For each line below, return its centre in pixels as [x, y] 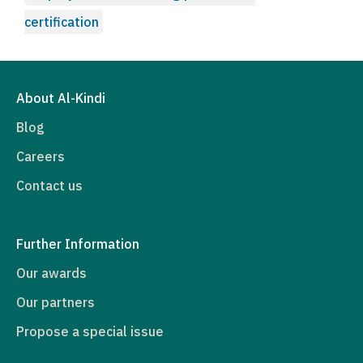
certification [62, 21]
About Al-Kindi [61, 98]
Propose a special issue [90, 331]
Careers [41, 156]
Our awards [51, 273]
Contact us [49, 185]
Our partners [56, 302]
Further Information [78, 243]
